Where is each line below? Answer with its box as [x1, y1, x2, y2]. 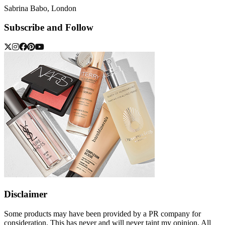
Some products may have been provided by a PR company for [4, 209, 201, 218]
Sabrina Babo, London [4, 4, 76, 13]
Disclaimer [4, 188, 47, 199]
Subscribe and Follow [4, 22, 93, 33]
